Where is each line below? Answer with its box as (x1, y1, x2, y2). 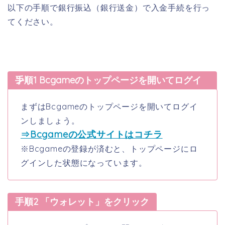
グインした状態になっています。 (21, 158, 147, 168)
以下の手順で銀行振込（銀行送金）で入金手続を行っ (8, 3, 210, 13)
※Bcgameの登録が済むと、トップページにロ (21, 144, 198, 154)
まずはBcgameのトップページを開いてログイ (21, 101, 198, 112)
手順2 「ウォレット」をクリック (15, 196, 149, 208)
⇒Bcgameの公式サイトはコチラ (21, 129, 163, 141)
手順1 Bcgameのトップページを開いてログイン (15, 74, 24, 86)
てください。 (8, 17, 58, 27)
